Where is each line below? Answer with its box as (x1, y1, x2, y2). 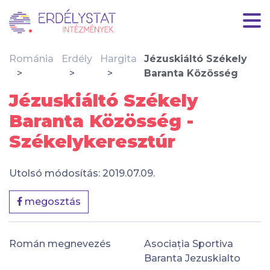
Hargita (99, 53, 137, 64)
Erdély (61, 53, 92, 64)
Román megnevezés (9, 237, 111, 250)
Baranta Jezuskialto (144, 252, 240, 264)
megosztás (22, 196, 81, 207)
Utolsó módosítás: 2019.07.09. (9, 168, 155, 179)
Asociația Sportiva (144, 237, 233, 250)
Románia (9, 53, 54, 64)
